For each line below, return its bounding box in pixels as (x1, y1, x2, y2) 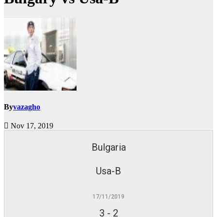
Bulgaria (91, 141, 126, 154)
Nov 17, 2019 (9, 122, 53, 130)
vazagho (13, 103, 40, 111)
